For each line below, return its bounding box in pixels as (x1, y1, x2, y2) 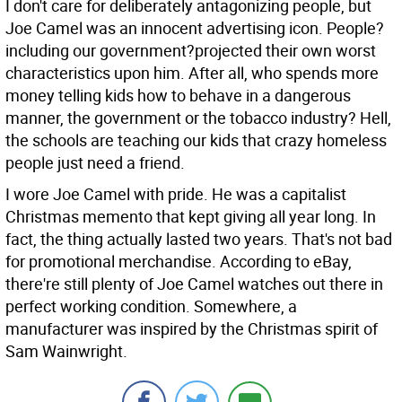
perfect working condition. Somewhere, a (5, 295, 297, 317)
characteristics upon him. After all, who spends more (5, 62, 379, 83)
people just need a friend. (5, 152, 185, 173)
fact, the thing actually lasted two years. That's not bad (5, 228, 392, 249)
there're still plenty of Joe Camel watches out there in (5, 273, 383, 294)
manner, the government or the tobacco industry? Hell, (5, 107, 391, 128)
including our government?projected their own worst (5, 39, 376, 61)
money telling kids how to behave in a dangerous (5, 84, 351, 106)
